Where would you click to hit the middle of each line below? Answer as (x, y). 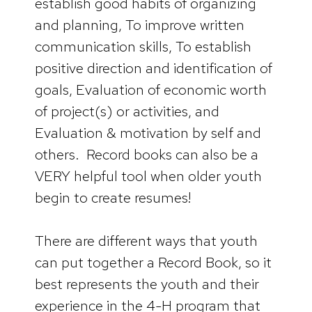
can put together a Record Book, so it (153, 263)
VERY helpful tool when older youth (148, 175)
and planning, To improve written (140, 24)
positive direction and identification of (154, 68)
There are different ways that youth (146, 241)
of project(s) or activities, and (127, 111)
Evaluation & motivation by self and (148, 132)
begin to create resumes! (113, 197)
